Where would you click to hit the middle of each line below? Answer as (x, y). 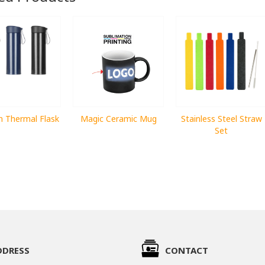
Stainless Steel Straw (221, 118)
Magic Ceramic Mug (118, 118)
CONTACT (187, 250)
